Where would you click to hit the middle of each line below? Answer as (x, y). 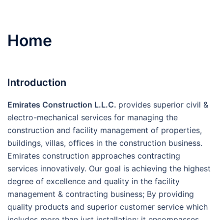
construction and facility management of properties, (105, 130)
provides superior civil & (163, 104)
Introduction (37, 82)
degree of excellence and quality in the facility (94, 181)
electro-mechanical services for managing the (93, 117)
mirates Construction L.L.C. (65, 104)
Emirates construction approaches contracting (94, 155)
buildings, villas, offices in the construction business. (105, 143)
